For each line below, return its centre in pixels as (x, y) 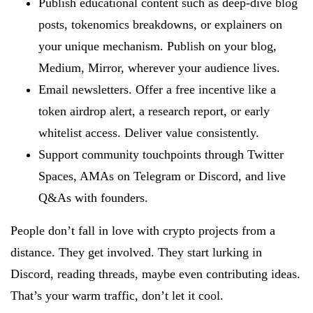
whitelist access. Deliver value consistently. (149, 132)
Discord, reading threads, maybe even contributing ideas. (155, 274)
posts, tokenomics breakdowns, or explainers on (160, 24)
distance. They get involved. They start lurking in (136, 252)
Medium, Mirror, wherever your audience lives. (159, 67)
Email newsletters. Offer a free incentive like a (157, 89)
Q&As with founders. (93, 197)
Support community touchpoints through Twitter (161, 154)
